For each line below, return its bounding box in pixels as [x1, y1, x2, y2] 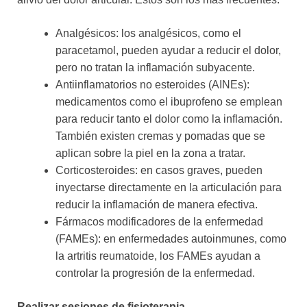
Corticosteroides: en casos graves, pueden [56, 164, 262, 177]
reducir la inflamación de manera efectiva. [56, 199, 258, 211]
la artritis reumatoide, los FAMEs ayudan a [56, 250, 260, 262]
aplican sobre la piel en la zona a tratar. [56, 147, 245, 160]
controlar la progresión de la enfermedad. [56, 267, 255, 280]
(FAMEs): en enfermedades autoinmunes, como [56, 233, 286, 245]
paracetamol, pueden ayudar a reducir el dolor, [56, 45, 281, 57]
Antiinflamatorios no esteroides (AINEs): [56, 79, 249, 91]
